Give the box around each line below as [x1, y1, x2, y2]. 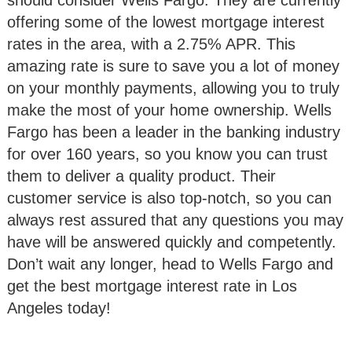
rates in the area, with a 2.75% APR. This [7, 35, 295, 53]
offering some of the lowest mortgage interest [7, 13, 324, 31]
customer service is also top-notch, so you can [7, 189, 332, 207]
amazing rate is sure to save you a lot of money [7, 57, 339, 75]
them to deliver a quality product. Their [7, 167, 276, 185]
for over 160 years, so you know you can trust [7, 145, 328, 163]
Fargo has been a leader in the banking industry [7, 123, 340, 141]
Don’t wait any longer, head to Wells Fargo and [7, 255, 333, 273]
